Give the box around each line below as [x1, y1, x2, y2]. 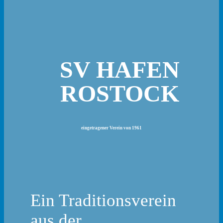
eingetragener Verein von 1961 [81, 125, 142, 130]
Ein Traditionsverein [30, 191, 177, 211]
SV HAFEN [59, 56, 180, 83]
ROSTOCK [60, 80, 179, 107]
